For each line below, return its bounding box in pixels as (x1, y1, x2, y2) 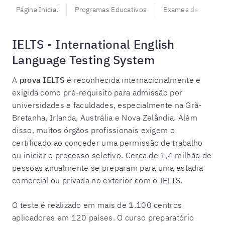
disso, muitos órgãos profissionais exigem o (12, 125, 175, 135)
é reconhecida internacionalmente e (64, 75, 201, 85)
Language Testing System (12, 52, 155, 68)
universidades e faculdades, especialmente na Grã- (12, 100, 202, 110)
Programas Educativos (75, 5, 147, 14)
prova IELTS (19, 75, 65, 85)
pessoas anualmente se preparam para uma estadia (12, 163, 203, 173)
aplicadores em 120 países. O (12, 212, 125, 222)
